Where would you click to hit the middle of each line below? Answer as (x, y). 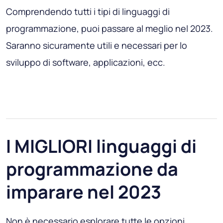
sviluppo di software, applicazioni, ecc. (86, 62)
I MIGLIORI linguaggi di (101, 146)
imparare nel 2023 (84, 192)
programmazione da (92, 169)
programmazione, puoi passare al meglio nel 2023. (110, 29)
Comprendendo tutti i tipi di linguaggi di (88, 12)
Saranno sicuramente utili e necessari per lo (97, 46)
